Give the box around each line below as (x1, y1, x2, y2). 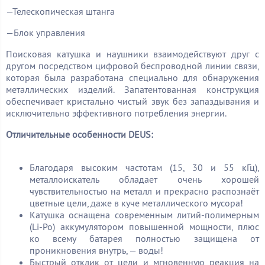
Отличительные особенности (6, 128, 126, 140)
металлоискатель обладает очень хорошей (30, 173, 259, 185)
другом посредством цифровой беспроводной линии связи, (6, 59, 259, 72)
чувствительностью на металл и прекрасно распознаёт (30, 185, 259, 197)
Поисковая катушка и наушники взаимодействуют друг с (6, 47, 259, 60)
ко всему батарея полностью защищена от (30, 232, 259, 244)
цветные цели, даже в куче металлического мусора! (30, 196, 243, 209)
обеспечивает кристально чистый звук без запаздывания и (6, 95, 259, 107)
